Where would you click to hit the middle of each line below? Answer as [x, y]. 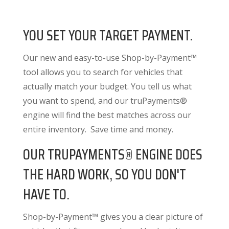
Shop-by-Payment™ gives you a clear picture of [113, 216]
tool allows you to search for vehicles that [102, 72]
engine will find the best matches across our [107, 115]
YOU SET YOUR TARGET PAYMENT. [108, 35]
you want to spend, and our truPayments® [105, 100]
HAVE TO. [46, 194]
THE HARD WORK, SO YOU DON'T [104, 174]
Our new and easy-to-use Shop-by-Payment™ [110, 58]
